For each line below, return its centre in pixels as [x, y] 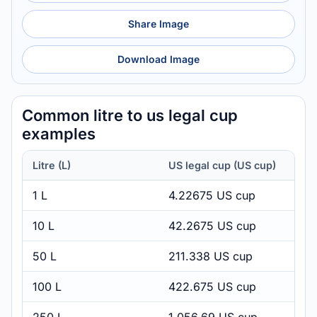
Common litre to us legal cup [130, 115]
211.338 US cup [211, 256]
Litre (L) [52, 165]
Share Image [158, 24]
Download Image [158, 59]
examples [59, 134]
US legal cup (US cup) [222, 165]
